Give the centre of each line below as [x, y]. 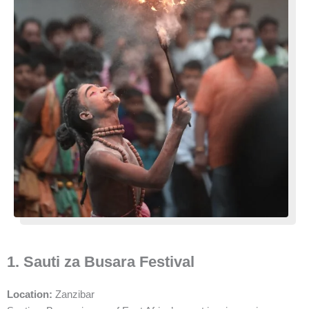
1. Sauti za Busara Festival [101, 261]
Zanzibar [73, 294]
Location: [30, 294]
